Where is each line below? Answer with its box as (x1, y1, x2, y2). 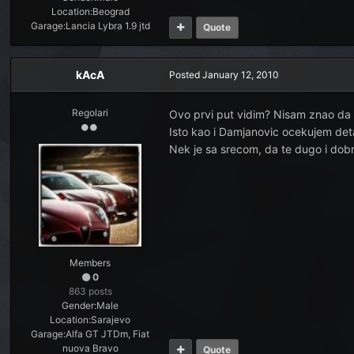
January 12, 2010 (202, 68, 280, 81)
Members (70, 256, 111, 269)
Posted (169, 68, 203, 81)
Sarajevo (91, 313, 131, 326)
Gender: (62, 299, 97, 311)
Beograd (92, 5, 130, 17)
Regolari (72, 106, 109, 119)
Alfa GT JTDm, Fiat (66, 327, 150, 340)
